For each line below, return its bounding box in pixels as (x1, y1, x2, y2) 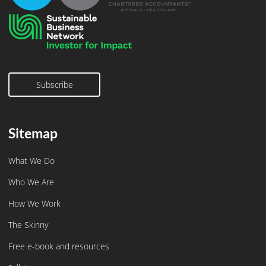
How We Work (8, 197, 61, 209)
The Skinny (8, 218, 48, 230)
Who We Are (8, 176, 54, 188)
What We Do (8, 154, 55, 166)
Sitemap (8, 125, 58, 141)
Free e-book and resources (8, 240, 109, 252)
